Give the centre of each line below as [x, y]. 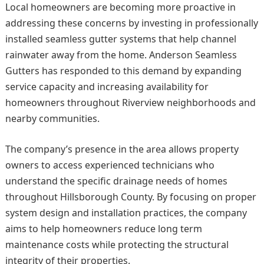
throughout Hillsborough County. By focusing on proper [131, 197]
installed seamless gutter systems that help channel [121, 39]
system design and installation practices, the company [126, 213]
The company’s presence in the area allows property [122, 149]
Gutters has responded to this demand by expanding [123, 71]
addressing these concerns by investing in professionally [131, 23]
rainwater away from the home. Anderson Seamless [121, 55]
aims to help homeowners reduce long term [103, 229]
